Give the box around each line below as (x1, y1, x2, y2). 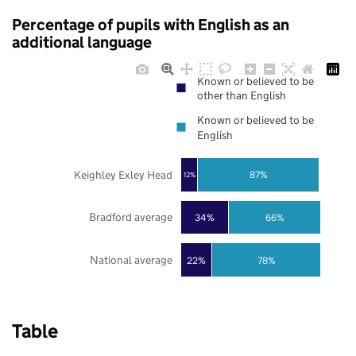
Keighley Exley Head (73, 167, 172, 182)
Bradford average (88, 210, 172, 225)
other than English (197, 88, 286, 103)
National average (89, 253, 172, 268)
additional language (12, 33, 152, 52)
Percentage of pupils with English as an (12, 15, 289, 35)
